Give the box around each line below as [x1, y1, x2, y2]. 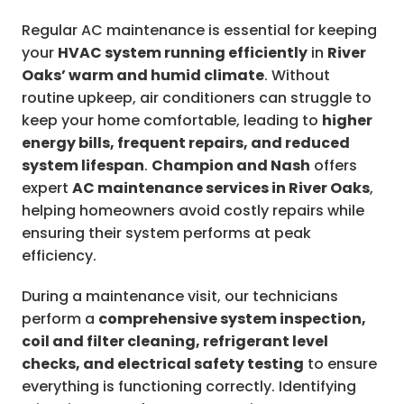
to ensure [304, 353, 377, 375]
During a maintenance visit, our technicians [22, 286, 338, 308]
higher [322, 110, 372, 132]
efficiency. [22, 245, 96, 267]
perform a [22, 308, 98, 330]
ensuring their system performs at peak [22, 223, 311, 244]
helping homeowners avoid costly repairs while [22, 200, 364, 222]
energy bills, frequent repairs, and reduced [22, 133, 350, 154]
